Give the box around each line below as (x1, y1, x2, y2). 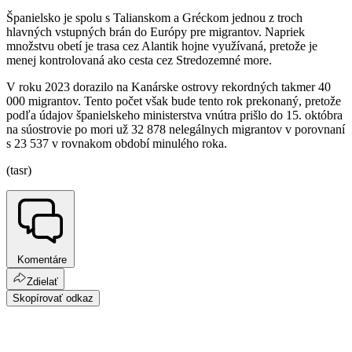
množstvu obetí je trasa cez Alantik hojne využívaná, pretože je (6, 39, 317, 53)
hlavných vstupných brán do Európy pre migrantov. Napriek (6, 25, 305, 39)
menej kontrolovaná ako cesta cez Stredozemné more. (6, 53, 272, 68)
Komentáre (14, 254, 67, 266)
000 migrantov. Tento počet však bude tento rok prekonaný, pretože (6, 94, 341, 108)
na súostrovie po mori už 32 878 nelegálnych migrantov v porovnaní (6, 123, 345, 137)
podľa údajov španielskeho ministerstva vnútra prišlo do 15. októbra (6, 108, 343, 123)
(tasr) (6, 163, 31, 178)
